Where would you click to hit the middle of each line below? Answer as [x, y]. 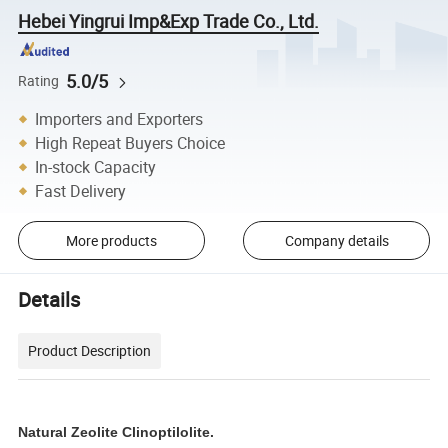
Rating [39, 80]
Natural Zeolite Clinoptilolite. [116, 431]
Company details [336, 240]
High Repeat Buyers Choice [130, 142]
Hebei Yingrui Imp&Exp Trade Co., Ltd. [169, 20]
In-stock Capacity [96, 166]
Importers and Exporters [119, 118]
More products [111, 240]
